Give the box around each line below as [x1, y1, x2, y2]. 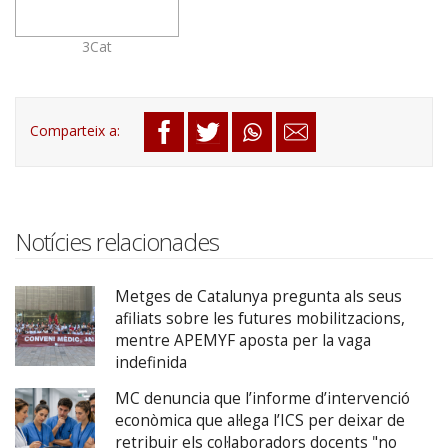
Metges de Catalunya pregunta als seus [115, 286, 402, 308]
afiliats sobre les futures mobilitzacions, [115, 308, 405, 330]
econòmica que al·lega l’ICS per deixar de [115, 410, 405, 432]
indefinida [115, 352, 187, 374]
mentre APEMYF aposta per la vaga [115, 330, 371, 352]
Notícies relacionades [15, 226, 219, 259]
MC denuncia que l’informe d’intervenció [115, 388, 410, 410]
